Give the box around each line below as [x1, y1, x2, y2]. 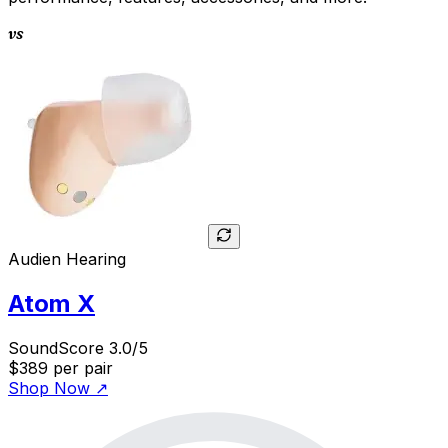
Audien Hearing [8, 249, 126, 270]
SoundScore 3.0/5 [8, 338, 148, 359]
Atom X [8, 289, 95, 319]
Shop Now [8, 378, 90, 399]
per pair [53, 358, 113, 379]
